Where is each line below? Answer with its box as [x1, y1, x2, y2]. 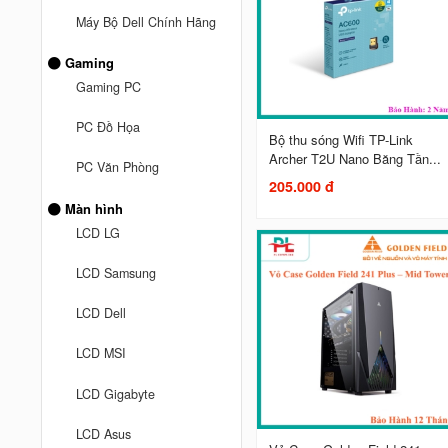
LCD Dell [76, 304, 127, 323]
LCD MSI [76, 344, 127, 363]
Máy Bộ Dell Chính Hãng [76, 12, 217, 31]
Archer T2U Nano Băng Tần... [268, 149, 441, 169]
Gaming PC [76, 77, 142, 96]
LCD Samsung [76, 263, 157, 282]
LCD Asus [76, 424, 132, 443]
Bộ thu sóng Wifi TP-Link [268, 130, 413, 150]
